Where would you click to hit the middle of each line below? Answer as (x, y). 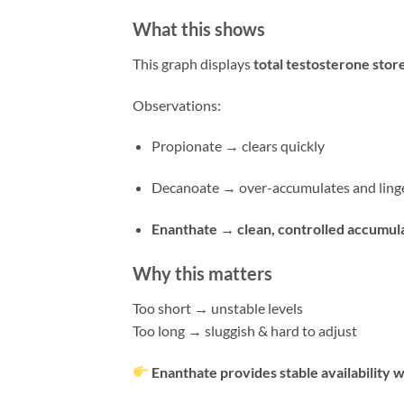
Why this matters (202, 273)
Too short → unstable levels (218, 308)
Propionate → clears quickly (238, 146)
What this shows (199, 28)
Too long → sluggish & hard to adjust (245, 330)
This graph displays (193, 63)
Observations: (177, 105)
